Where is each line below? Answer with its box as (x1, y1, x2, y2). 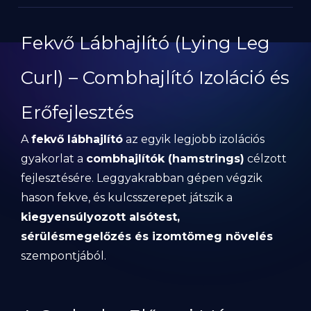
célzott (244, 152, 287, 165)
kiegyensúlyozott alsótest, (21, 210, 180, 224)
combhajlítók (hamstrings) (86, 152, 244, 165)
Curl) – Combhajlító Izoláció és (21, 67, 289, 89)
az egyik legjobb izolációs (123, 133, 264, 146)
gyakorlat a (21, 152, 86, 165)
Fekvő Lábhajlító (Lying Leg (21, 32, 270, 54)
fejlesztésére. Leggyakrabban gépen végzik (21, 171, 262, 185)
